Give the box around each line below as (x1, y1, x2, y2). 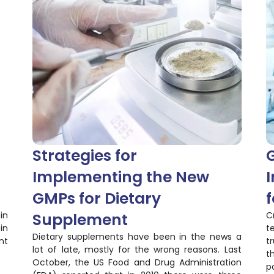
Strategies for (32, 144, 138, 166)
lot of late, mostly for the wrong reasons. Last (32, 243, 242, 256)
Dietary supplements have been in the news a (32, 230, 242, 243)
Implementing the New (32, 166, 210, 188)
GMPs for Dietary (32, 187, 161, 209)
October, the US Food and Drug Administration (32, 256, 242, 268)
